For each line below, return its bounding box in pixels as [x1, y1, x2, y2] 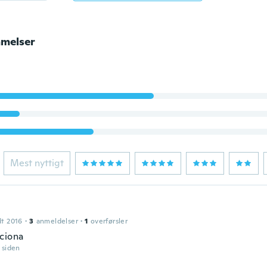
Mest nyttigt [10, 157, 64, 169]
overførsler [90, 216, 128, 226]
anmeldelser [36, 216, 78, 226]
